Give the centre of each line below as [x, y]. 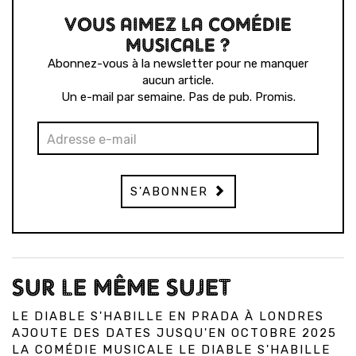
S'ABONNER [171, 192]
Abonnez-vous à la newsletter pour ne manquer [178, 64]
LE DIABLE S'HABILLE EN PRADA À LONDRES [168, 317]
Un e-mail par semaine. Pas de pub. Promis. [178, 97]
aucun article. [178, 81]
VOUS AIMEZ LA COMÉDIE [178, 25]
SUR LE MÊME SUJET [122, 287]
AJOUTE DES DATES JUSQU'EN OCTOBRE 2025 [174, 333]
